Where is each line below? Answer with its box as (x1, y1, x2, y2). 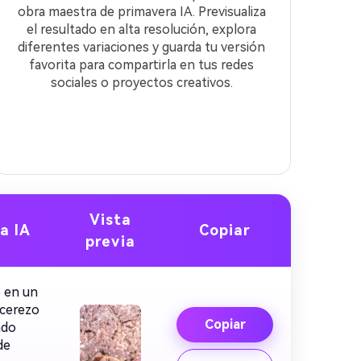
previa (85, 233, 135, 250)
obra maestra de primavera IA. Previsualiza (17, 4, 266, 19)
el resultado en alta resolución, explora (27, 22, 257, 37)
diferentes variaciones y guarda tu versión (18, 39, 266, 55)
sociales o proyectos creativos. (50, 75, 233, 90)
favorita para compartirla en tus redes (29, 57, 255, 73)
